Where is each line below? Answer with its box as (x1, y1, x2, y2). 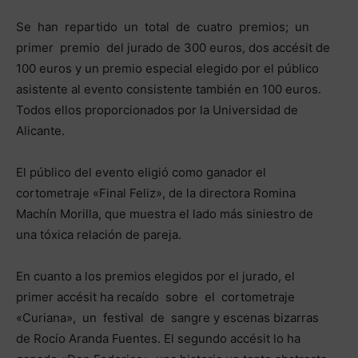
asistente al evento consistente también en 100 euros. (16, 82, 321, 97)
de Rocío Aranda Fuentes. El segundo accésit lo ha (16, 331, 300, 347)
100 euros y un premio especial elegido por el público (16, 61, 319, 77)
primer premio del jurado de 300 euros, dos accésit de (16, 40, 330, 56)
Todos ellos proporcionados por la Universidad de (16, 102, 298, 118)
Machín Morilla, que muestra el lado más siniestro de (16, 206, 313, 222)
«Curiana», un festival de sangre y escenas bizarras (16, 310, 319, 326)
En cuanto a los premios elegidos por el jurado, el (16, 268, 295, 284)
